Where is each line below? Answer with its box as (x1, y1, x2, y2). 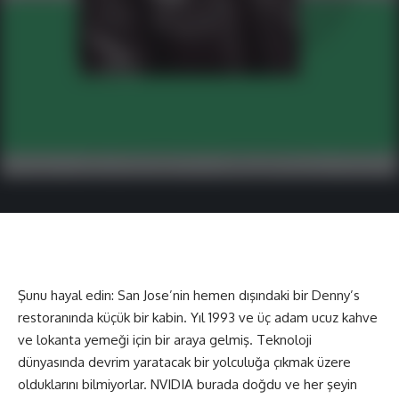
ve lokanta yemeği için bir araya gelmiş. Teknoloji (18, 331, 312, 348)
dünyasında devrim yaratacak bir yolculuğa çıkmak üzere (18, 354, 351, 370)
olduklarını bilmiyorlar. (18, 376, 151, 393)
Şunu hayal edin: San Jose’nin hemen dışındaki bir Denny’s (18, 287, 360, 304)
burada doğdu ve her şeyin (193, 376, 357, 393)
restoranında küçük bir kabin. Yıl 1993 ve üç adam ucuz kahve (18, 309, 378, 326)
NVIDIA (151, 376, 193, 393)
